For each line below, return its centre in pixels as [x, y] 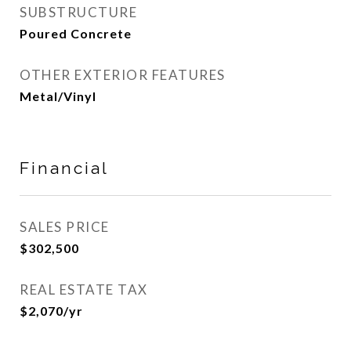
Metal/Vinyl [58, 96]
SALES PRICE [65, 227]
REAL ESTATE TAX [84, 289]
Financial [64, 168]
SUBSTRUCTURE [78, 12]
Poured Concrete [76, 33]
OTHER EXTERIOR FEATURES [123, 75]
